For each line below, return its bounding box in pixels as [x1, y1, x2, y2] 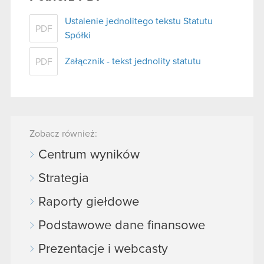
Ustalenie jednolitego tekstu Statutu [65, 16, 213, 26]
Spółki [65, 30, 91, 40]
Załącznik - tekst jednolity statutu [65, 56, 201, 66]
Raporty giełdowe [38, 195, 139, 209]
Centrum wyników [38, 148, 140, 161]
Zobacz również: [29, 128, 97, 138]
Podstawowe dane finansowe [38, 219, 205, 232]
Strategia [38, 171, 89, 185]
